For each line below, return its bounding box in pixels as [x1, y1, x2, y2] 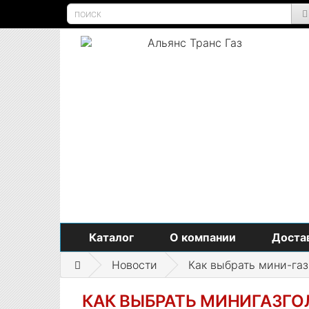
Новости [112, 257, 157, 272]
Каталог [89, 230, 134, 244]
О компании [170, 230, 236, 244]
